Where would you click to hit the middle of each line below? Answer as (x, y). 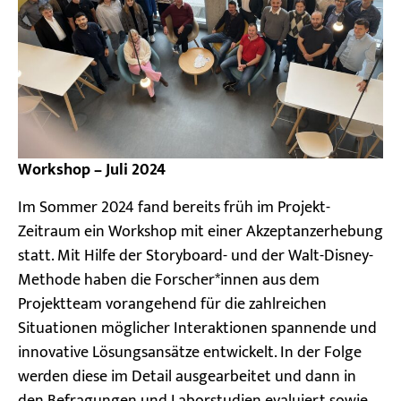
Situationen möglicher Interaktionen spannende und (197, 328)
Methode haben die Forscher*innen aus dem (169, 280)
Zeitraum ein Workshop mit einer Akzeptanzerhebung (200, 231)
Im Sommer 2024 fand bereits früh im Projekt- (174, 207)
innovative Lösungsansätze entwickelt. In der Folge (190, 352)
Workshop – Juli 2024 (92, 171)
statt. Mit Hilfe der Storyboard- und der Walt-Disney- (196, 256)
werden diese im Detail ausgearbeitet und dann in (187, 376)
